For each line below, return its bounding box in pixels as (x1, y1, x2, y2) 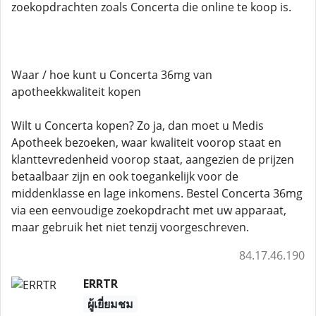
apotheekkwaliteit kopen (11, 84, 141, 99)
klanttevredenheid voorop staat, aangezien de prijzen (11, 152, 294, 167)
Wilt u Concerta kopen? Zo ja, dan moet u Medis (11, 118, 264, 133)
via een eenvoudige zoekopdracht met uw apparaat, (11, 202, 286, 218)
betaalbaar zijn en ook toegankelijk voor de (11, 169, 238, 184)
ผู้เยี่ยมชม (87, 296, 133, 312)
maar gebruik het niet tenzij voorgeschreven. (11, 219, 249, 235)
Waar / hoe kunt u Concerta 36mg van (11, 67, 212, 83)
